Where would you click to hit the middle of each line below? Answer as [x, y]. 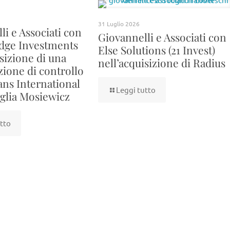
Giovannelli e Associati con [162, 37]
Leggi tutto [136, 90]
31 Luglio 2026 [119, 24]
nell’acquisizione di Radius [162, 63]
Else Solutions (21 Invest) [157, 50]
